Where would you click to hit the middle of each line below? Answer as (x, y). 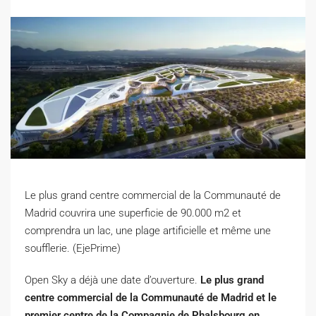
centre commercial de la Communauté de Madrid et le (151, 297)
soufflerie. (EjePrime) (73, 248)
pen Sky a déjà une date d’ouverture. (116, 280)
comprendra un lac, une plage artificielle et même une (148, 230)
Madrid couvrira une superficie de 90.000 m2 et (133, 213)
